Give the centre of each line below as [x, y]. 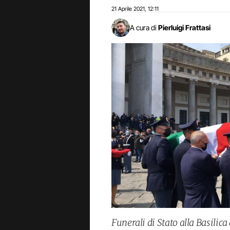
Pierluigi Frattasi [184, 27]
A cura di [143, 27]
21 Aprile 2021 [128, 9]
